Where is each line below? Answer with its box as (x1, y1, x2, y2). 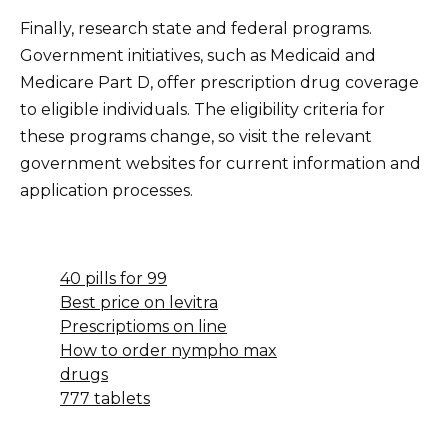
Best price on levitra (60, 293, 218, 313)
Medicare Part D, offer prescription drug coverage (20, 73, 419, 93)
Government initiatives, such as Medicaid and (20, 46, 376, 66)
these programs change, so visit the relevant (20, 127, 372, 147)
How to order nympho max (60, 341, 277, 361)
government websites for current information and (20, 154, 421, 174)
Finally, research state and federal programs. (20, 19, 372, 39)
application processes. (20, 181, 193, 201)
